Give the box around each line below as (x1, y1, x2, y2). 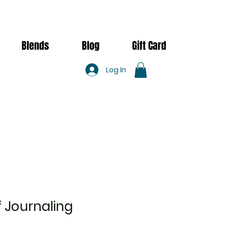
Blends (21, 38, 49, 53)
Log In (105, 64, 126, 75)
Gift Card (132, 38, 166, 53)
